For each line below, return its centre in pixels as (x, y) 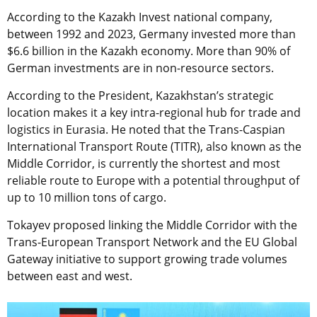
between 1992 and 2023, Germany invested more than (151, 34)
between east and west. (70, 276)
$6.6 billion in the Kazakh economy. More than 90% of (149, 51)
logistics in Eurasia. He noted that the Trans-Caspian (146, 130)
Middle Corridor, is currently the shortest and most (144, 164)
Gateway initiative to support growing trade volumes (147, 259)
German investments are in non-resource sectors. (142, 68)
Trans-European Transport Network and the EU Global (152, 242)
